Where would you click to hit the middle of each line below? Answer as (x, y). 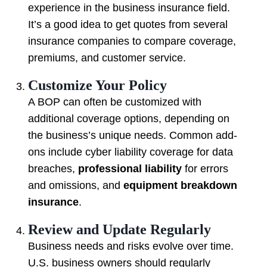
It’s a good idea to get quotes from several (128, 25)
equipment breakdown (180, 186)
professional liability (130, 169)
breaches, (53, 169)
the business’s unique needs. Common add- (133, 136)
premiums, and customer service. (107, 58)
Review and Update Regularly (119, 230)
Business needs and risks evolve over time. (131, 246)
